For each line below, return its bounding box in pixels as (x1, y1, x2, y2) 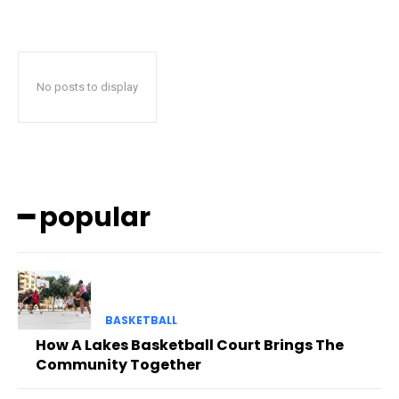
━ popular (18, 199, 151, 237)
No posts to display (37, 80, 138, 94)
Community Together (36, 354, 201, 375)
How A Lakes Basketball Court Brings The (36, 334, 344, 355)
